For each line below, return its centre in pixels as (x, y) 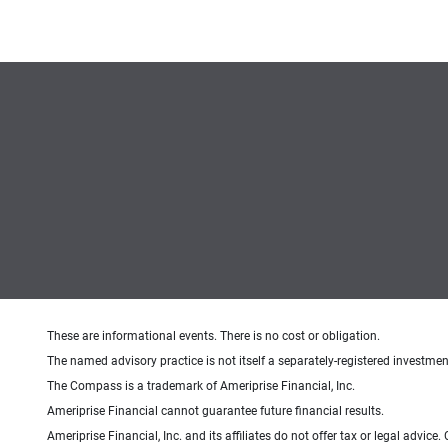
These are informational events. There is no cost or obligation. (213, 335)
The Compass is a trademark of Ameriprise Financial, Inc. (201, 385)
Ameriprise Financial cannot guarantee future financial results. (215, 410)
